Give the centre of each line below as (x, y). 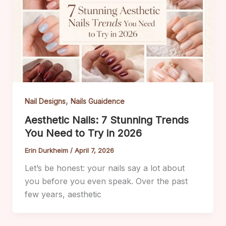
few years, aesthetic (63, 194)
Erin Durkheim (47, 151)
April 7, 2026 (94, 151)
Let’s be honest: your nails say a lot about (104, 168)
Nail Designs (45, 101)
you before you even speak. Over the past (106, 181)
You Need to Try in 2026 (83, 133)
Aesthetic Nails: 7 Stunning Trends (106, 120)
